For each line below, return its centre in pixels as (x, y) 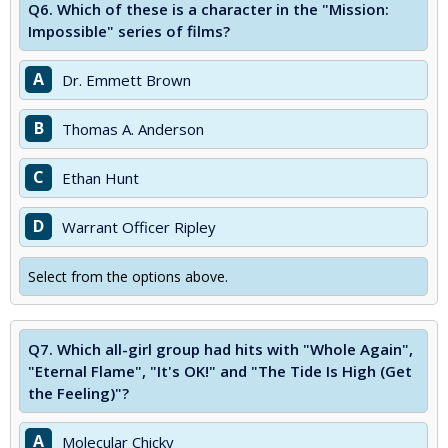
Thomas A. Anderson (133, 129)
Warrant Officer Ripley (139, 227)
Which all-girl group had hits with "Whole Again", (235, 349)
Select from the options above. (128, 276)
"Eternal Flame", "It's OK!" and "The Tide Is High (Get (220, 371)
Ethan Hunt (100, 178)
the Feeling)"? (78, 393)
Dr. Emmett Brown (126, 80)
